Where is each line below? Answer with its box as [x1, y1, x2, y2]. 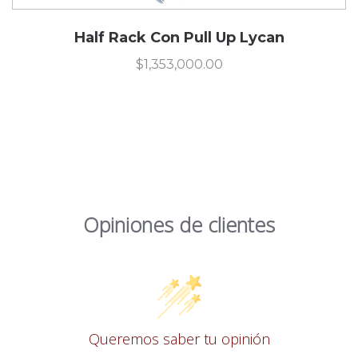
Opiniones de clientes [83, 210, 275, 238]
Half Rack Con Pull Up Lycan [74, 29, 284, 46]
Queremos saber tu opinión [88, 329, 270, 348]
